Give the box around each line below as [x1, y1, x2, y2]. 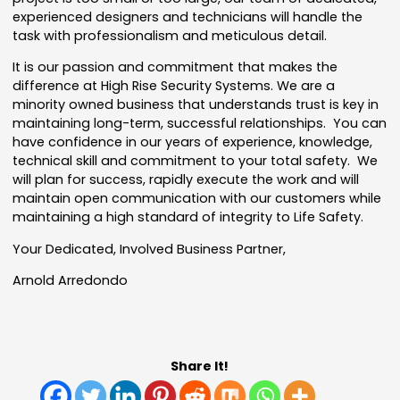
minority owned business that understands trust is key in [12, 95, 379, 113]
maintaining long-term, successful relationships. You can [12, 113, 387, 132]
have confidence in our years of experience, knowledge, [12, 132, 373, 151]
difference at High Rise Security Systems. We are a [12, 76, 336, 95]
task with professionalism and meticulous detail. [12, 26, 328, 45]
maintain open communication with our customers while [12, 188, 382, 207]
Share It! [171, 356, 229, 375]
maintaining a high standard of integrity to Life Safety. [12, 207, 364, 226]
